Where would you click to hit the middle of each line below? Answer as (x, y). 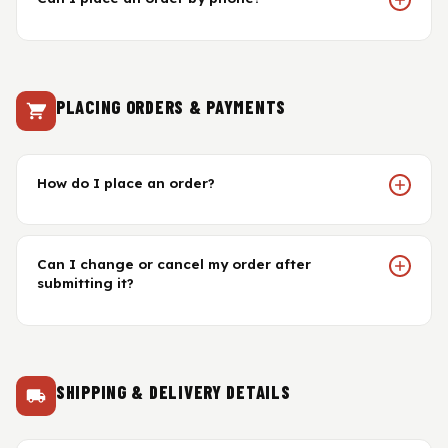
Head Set (66, 82)
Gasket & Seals (87, 29)
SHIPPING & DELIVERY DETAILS (173, 391)
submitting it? (85, 283)
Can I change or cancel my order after (174, 264)
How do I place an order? (126, 182)
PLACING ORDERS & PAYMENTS (171, 106)
